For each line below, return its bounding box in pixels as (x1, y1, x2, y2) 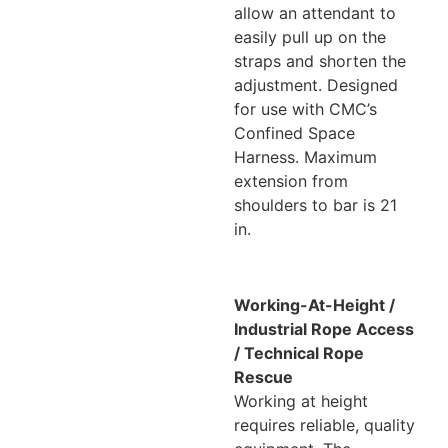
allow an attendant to (234, 2, 396, 23)
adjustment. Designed (234, 74, 398, 95)
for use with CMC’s (234, 98, 377, 119)
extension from (234, 170, 348, 191)
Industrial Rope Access (234, 319, 414, 340)
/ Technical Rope (234, 343, 364, 364)
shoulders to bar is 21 (234, 194, 397, 215)
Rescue (234, 367, 293, 388)
